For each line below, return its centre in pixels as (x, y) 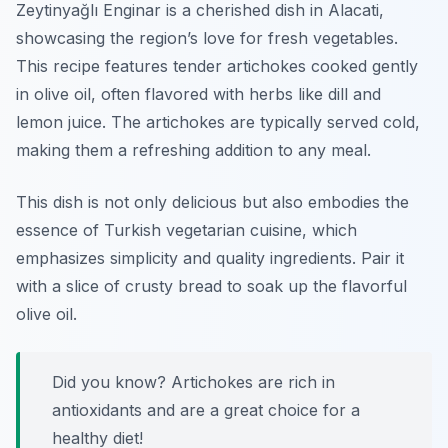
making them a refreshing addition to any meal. (193, 150)
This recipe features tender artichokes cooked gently (217, 66)
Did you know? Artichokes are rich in (193, 382)
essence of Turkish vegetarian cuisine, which (186, 230)
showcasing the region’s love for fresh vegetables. (207, 38)
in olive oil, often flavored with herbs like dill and (198, 94)
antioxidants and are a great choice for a (206, 410)
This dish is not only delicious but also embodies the (212, 202)
